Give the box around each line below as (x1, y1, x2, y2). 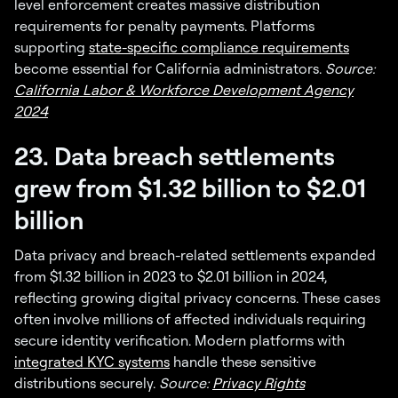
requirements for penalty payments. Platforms (14, 17, 314, 36)
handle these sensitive (170, 353, 316, 371)
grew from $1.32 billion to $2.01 (14, 171, 366, 204)
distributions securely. (14, 374, 159, 393)
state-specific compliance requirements (89, 38, 349, 57)
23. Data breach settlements (14, 139, 335, 172)
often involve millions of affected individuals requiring (14, 310, 366, 329)
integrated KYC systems (14, 353, 170, 371)
